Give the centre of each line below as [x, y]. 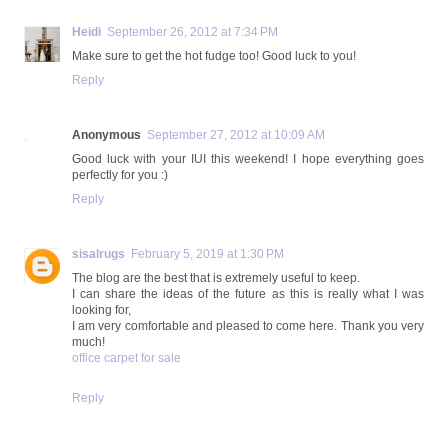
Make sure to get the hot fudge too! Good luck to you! [214, 55]
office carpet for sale [126, 357]
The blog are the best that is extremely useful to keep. [216, 277]
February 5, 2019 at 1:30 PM [207, 253]
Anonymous [106, 134]
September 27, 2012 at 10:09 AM [236, 134]
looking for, [101, 309]
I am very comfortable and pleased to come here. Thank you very [248, 325]
